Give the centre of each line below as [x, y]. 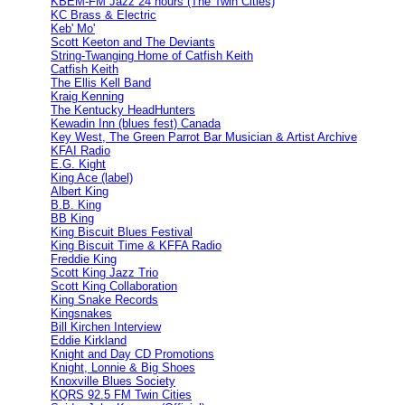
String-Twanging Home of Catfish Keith [152, 56]
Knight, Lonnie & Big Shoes [123, 367]
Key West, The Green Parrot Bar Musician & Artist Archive [204, 137]
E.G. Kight [78, 164]
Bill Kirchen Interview [106, 327]
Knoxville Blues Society [113, 381]
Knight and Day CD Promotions [132, 354]
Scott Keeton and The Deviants [133, 42]
